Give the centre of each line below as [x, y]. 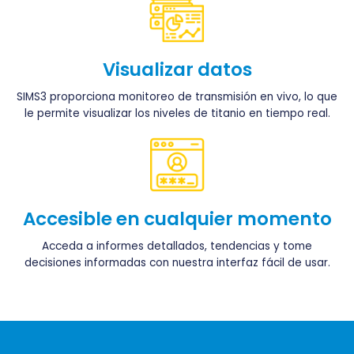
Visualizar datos [177, 69]
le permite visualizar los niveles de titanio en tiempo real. [177, 113]
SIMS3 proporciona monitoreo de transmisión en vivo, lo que [177, 96]
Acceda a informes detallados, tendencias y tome [177, 247]
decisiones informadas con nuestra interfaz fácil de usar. [177, 263]
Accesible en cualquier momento [177, 219]
